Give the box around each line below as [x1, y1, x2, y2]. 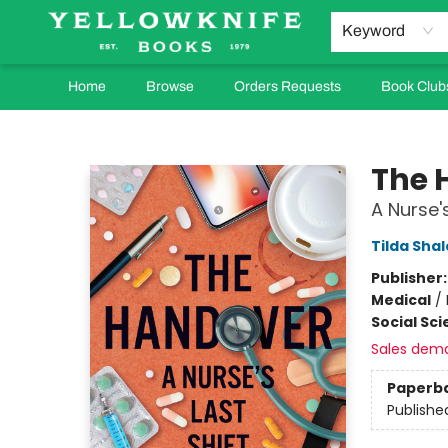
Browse [146, 79, 194, 94]
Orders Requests [234, 79, 341, 94]
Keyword [341, 22, 405, 39]
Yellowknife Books [15, 119, 137, 139]
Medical [370, 290, 431, 310]
